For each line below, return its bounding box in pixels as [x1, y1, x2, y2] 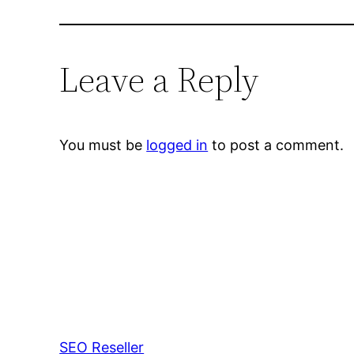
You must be [59, 137, 147, 154]
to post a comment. [208, 137, 345, 154]
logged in [146, 137, 209, 154]
